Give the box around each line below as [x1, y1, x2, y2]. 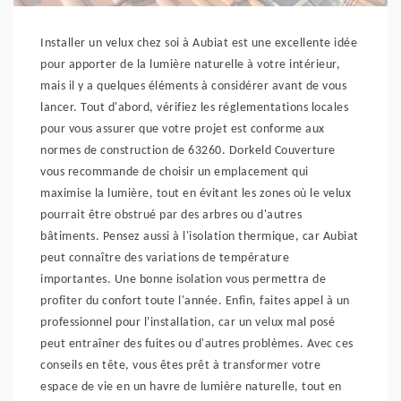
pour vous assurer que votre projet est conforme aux [40, 123, 325, 136]
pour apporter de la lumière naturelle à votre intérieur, [40, 58, 340, 72]
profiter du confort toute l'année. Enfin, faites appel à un [40, 294, 350, 308]
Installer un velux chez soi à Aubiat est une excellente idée [40, 37, 357, 50]
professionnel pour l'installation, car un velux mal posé [40, 316, 335, 329]
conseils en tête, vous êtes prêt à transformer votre [40, 359, 320, 372]
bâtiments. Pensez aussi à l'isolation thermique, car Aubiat [40, 230, 359, 243]
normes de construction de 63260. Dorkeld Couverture [40, 144, 336, 158]
